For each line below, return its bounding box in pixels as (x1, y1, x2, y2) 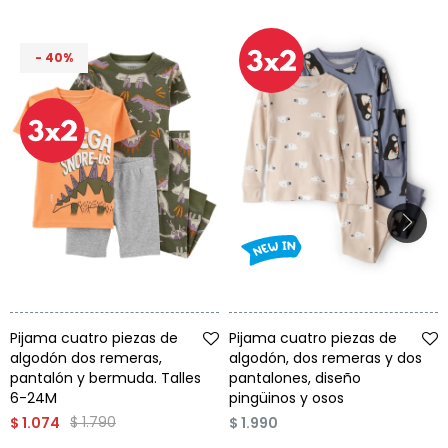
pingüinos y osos (229, 387, 344, 408)
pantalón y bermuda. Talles (10, 367, 201, 388)
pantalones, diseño (229, 367, 361, 388)
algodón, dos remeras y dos (229, 347, 422, 368)
